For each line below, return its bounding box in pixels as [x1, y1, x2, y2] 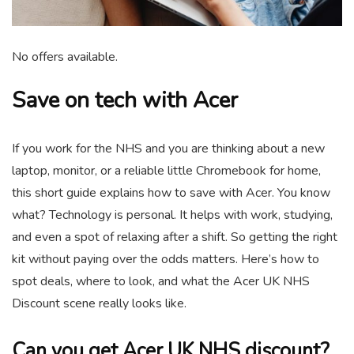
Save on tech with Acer [12, 85, 238, 115]
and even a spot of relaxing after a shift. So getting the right [12, 228, 337, 246]
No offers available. [12, 47, 118, 66]
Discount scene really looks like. [12, 294, 186, 312]
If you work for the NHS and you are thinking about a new [12, 139, 325, 157]
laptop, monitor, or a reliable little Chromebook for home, [12, 161, 321, 179]
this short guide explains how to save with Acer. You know [12, 183, 330, 201]
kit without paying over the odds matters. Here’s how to [12, 250, 319, 268]
